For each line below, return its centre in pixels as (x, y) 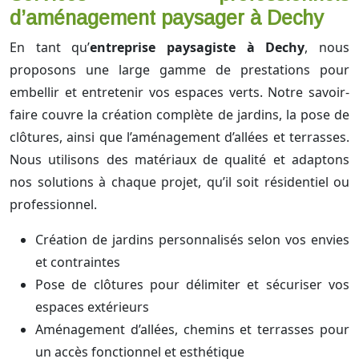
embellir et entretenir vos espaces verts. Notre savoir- (179, 93)
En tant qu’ (50, 48)
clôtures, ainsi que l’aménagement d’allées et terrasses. (179, 137)
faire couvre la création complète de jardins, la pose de (179, 115)
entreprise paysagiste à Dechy (198, 48)
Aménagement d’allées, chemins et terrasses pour (192, 330)
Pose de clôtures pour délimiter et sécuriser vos (192, 285)
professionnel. (53, 205)
